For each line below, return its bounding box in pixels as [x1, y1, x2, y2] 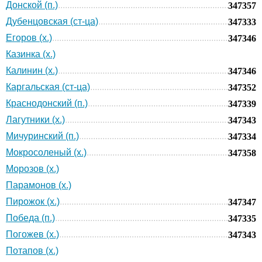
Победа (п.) [6, 212, 55, 223]
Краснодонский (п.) [6, 98, 88, 108]
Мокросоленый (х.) [6, 147, 87, 157]
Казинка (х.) [6, 49, 56, 59]
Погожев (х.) [6, 229, 59, 239]
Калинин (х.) [6, 65, 58, 75]
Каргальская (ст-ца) [6, 81, 90, 92]
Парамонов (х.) [6, 180, 71, 190]
